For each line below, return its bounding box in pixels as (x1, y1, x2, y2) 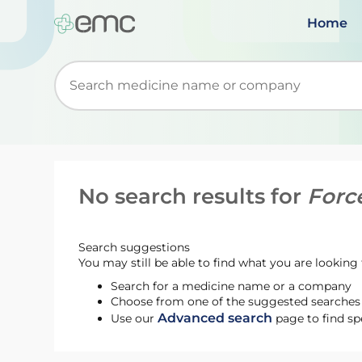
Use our (111, 311, 158, 326)
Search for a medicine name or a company (111, 279, 352, 293)
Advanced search (158, 310, 273, 326)
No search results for (78, 183, 308, 209)
